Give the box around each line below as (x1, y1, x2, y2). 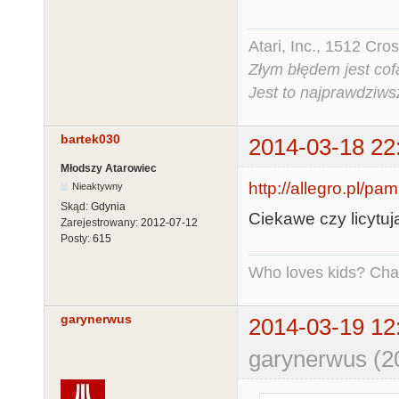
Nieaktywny (72, 181, 124, 192)
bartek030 (61, 132, 120, 147)
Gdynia (91, 200, 126, 214)
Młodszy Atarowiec (61, 162, 157, 175)
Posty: (61, 232, 93, 246)
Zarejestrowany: (61, 216, 141, 230)
